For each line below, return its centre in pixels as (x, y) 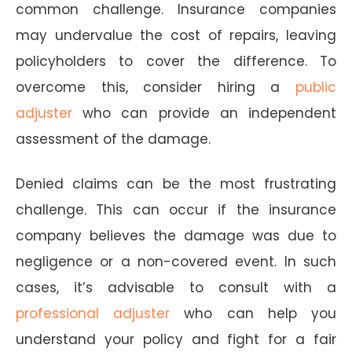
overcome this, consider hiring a (156, 87)
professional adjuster (93, 313)
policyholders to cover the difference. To (176, 61)
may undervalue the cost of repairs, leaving (176, 35)
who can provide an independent (204, 113)
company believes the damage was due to (176, 235)
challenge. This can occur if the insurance (176, 209)
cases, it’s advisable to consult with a (176, 287)
